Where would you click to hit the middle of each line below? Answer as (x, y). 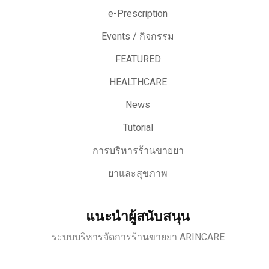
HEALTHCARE (138, 82)
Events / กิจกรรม (138, 37)
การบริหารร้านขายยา (138, 151)
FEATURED (138, 59)
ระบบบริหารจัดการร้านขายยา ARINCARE (138, 237)
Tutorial (138, 128)
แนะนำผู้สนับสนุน (138, 217)
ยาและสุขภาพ (138, 174)
